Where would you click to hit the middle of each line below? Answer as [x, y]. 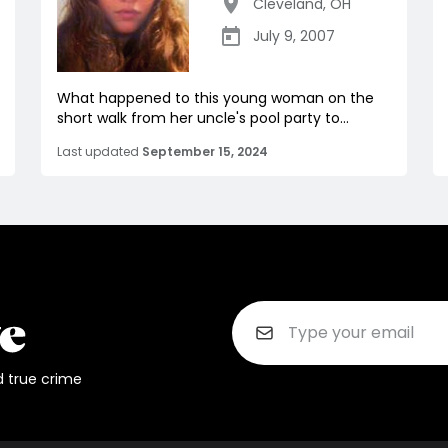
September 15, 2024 [205, 151]
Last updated [98, 151]
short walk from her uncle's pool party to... [203, 118]
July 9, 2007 [294, 36]
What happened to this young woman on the [215, 98]
